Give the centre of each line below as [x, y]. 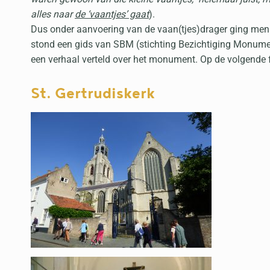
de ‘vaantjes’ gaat [112, 14]
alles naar [53, 14]
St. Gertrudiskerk [93, 93]
